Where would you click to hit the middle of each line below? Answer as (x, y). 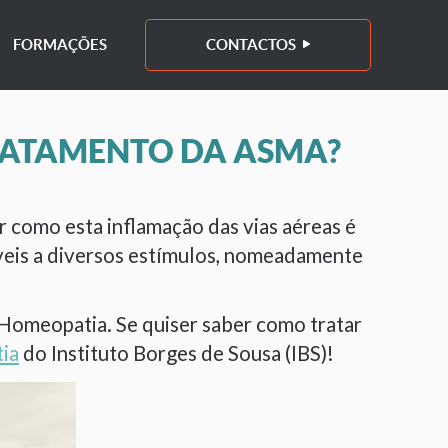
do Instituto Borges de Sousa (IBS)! (176, 353)
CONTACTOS (251, 44)
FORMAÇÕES (60, 44)
